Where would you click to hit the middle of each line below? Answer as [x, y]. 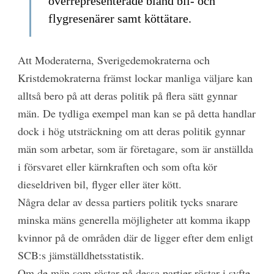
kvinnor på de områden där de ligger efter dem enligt [135, 238]
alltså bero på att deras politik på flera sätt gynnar [127, 96]
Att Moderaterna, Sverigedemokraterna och [113, 60]
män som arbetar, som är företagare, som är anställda [135, 149]
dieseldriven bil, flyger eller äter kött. [99, 184]
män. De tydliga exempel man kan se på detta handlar [136, 113]
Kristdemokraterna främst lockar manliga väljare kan [135, 78]
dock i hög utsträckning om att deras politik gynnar [131, 131]
